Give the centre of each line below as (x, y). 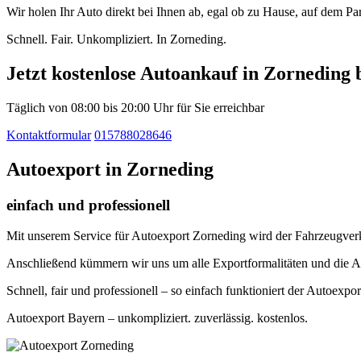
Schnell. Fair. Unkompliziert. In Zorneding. (116, 39)
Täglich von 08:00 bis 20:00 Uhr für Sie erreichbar (135, 107)
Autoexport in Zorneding (110, 169)
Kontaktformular (49, 135)
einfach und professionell (88, 205)
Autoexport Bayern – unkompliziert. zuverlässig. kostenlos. (157, 318)
